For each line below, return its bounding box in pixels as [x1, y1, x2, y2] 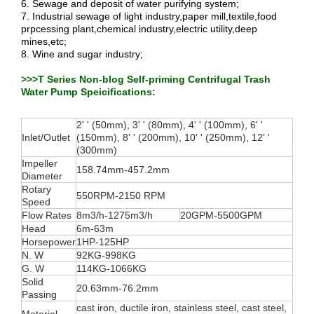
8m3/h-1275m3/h [76, 210, 153, 221]
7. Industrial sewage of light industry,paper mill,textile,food [21, 11, 277, 22]
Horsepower [22, 236, 76, 247]
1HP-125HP [76, 236, 129, 247]
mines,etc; [21, 36, 69, 47]
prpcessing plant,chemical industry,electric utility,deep [21, 23, 257, 34]
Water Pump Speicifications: [21, 86, 156, 97]
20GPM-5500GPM [180, 210, 262, 221]
